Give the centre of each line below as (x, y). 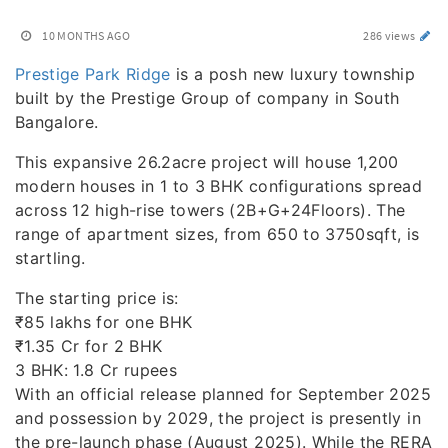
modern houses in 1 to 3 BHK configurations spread (219, 186)
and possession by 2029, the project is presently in (218, 418)
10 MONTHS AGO (86, 35)
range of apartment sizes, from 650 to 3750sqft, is (217, 234)
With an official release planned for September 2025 (223, 394)
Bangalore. (57, 122)
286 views (390, 35)
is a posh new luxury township (293, 74)
